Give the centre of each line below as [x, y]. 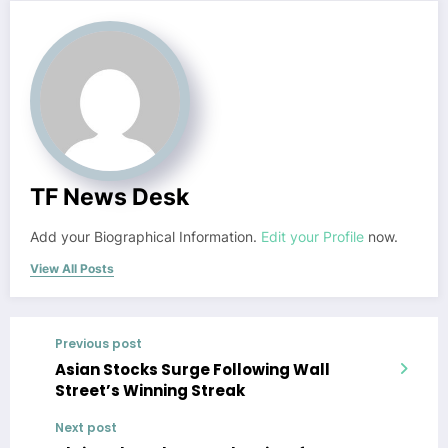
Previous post [98, 343]
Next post [86, 427]
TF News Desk [109, 196]
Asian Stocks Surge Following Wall [192, 369]
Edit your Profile [312, 236]
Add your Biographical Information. [145, 236]
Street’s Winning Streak [150, 390]
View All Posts [72, 268]
